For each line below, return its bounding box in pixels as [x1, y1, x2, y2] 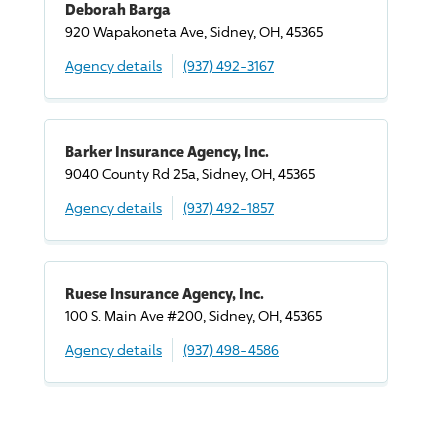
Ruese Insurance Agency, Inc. [65, 283, 264, 303]
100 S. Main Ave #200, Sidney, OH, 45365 [65, 307, 322, 324]
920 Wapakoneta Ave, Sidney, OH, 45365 [65, 23, 323, 40]
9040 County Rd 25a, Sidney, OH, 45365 [65, 165, 315, 182]
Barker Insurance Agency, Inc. [65, 141, 269, 161]
